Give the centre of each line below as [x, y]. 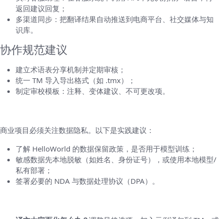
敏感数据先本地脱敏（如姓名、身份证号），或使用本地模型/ [116, 159]
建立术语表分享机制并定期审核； [71, 69]
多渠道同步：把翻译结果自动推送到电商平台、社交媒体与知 [115, 19]
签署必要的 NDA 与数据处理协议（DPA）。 [88, 181]
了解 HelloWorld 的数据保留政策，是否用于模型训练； [106, 148]
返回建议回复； [41, 8]
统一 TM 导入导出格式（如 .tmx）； [76, 80]
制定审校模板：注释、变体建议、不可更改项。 [93, 91]
